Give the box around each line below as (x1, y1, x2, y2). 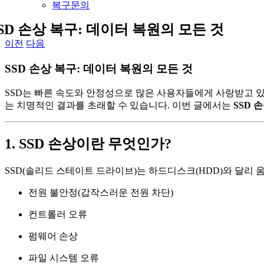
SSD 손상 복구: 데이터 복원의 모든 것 (5, 62, 193, 75)
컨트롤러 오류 (28, 209, 87, 220)
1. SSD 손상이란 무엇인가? (5, 136, 171, 152)
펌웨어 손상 (28, 231, 78, 242)
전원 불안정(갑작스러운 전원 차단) (28, 187, 173, 198)
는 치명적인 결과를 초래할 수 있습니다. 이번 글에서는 (5, 100, 233, 111)
